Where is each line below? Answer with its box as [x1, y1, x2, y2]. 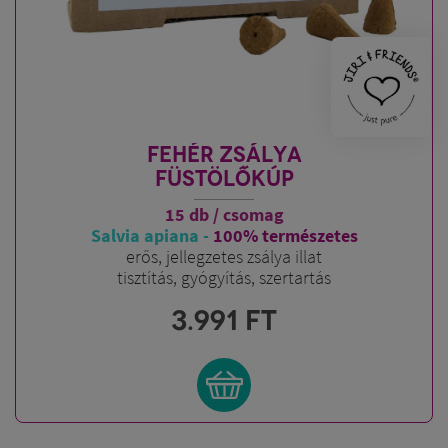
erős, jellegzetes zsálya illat [126, 245, 322, 268]
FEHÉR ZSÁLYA [146, 141, 302, 168]
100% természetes [212, 224, 358, 247]
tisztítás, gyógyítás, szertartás [117, 266, 331, 289]
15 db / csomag [164, 203, 284, 226]
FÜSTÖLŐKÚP [154, 165, 294, 192]
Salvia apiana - [90, 224, 209, 247]
